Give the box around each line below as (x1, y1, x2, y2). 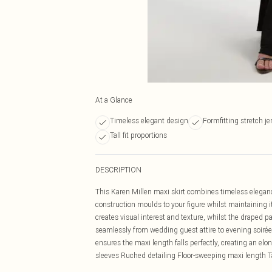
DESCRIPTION (95, 165, 141, 174)
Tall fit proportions (110, 131, 167, 140)
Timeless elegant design (110, 116, 188, 125)
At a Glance (95, 95, 132, 104)
